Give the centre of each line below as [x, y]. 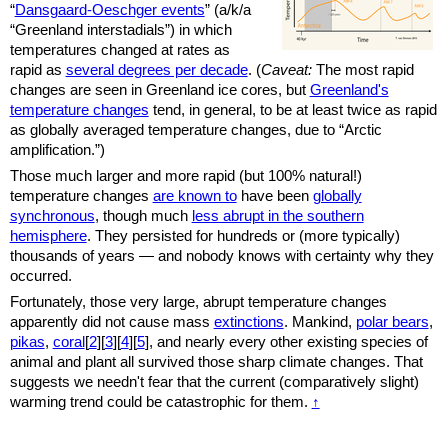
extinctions [248, 321]
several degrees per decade [156, 69]
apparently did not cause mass [111, 321]
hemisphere [48, 235]
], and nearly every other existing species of [286, 341]
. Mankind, [319, 321]
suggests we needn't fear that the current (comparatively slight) [214, 381]
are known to [194, 195]
